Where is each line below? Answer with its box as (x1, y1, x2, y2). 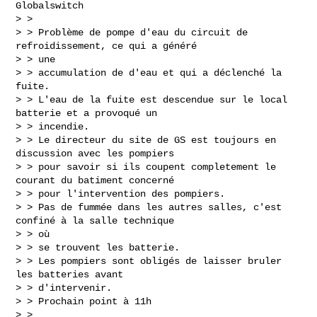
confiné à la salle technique (16, 214, 175, 226)
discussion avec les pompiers (16, 147, 175, 159)
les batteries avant (16, 268, 124, 280)
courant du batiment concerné (16, 174, 175, 186)
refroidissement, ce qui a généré (16, 40, 197, 52)
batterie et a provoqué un (16, 107, 158, 119)
